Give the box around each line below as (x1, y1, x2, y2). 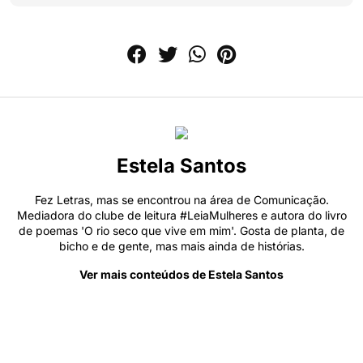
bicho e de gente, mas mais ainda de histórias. (58, 239, 305, 254)
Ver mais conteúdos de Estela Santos (79, 267, 284, 282)
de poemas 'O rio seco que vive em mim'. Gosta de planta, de (19, 224, 344, 238)
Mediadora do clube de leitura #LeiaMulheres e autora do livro (16, 208, 347, 223)
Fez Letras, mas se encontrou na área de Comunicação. (34, 193, 329, 207)
